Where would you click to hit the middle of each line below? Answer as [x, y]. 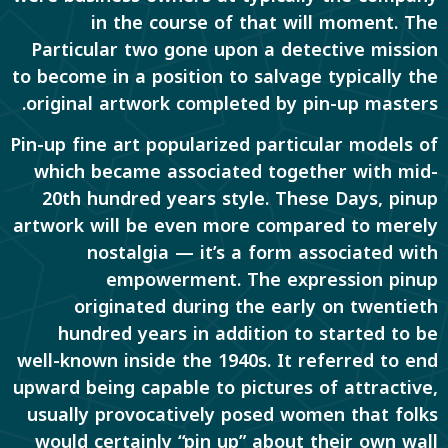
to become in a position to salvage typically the [225, 76]
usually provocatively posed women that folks [232, 415]
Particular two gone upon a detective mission [234, 49]
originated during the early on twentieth [256, 307]
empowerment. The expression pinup [272, 280]
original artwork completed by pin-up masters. [232, 103]
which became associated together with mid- [236, 172]
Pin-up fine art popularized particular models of [224, 145]
